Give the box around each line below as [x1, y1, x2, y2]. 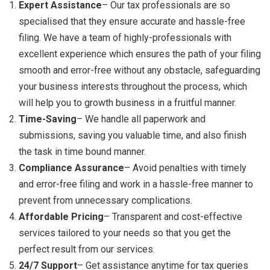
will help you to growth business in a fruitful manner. [19, 97, 236, 109]
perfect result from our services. [19, 243, 155, 256]
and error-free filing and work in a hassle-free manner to [19, 178, 253, 190]
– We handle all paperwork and [77, 113, 206, 125]
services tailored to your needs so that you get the [19, 227, 231, 239]
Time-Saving [19, 113, 77, 125]
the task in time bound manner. [19, 146, 146, 158]
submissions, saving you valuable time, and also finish [19, 130, 246, 142]
